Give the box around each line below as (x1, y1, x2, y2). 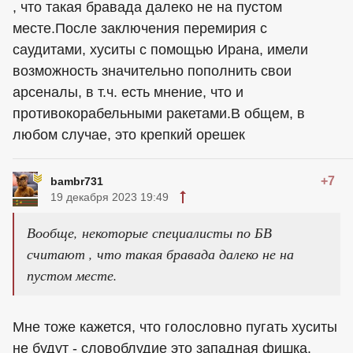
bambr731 (50, 175, 103, 188)
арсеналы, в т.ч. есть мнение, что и (13, 84, 243, 101)
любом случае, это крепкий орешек (13, 127, 245, 143)
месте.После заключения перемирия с (13, 20, 267, 37)
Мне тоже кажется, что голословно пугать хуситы (13, 319, 337, 336)
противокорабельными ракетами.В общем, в (13, 106, 305, 122)
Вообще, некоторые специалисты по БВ (27, 223, 272, 243)
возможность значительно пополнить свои (13, 63, 292, 80)
